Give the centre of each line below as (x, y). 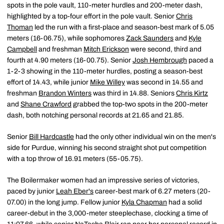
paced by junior (31, 191)
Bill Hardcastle (51, 137)
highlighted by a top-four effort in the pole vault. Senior (91, 16)
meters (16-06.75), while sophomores (66, 38)
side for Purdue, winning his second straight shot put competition (107, 148)
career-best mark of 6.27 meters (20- (152, 191)
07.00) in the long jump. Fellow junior (64, 202)
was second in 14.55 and (164, 82)
